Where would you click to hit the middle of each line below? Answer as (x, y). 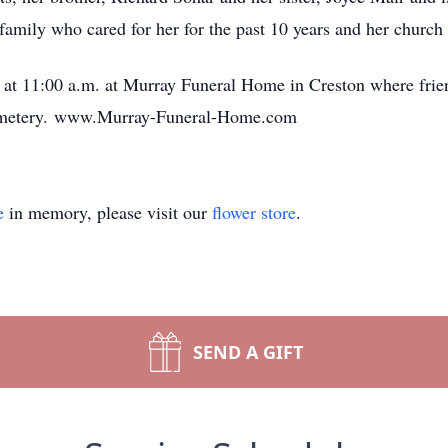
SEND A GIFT (248, 352)
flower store (254, 212)
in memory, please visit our (108, 212)
